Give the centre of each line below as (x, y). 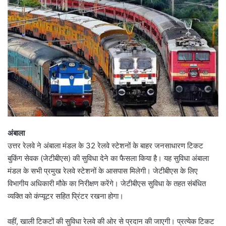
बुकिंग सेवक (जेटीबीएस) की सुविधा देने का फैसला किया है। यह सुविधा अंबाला (108, 158)
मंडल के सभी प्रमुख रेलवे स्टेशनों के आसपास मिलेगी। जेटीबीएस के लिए (103, 171)
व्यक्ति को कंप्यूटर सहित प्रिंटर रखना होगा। (66, 196)
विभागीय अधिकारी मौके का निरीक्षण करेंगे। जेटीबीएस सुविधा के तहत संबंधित (107, 183)
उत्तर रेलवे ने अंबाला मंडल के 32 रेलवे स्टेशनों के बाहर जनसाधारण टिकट (105, 145)
